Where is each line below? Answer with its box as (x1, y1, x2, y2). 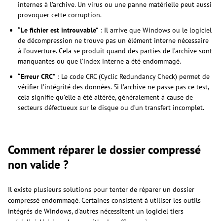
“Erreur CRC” (18, 72, 56, 81)
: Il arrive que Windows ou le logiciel (99, 25, 212, 35)
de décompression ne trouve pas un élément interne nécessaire (18, 36, 209, 45)
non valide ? (8, 156, 69, 172)
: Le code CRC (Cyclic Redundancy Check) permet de (56, 72, 210, 81)
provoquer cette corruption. (18, 10, 102, 19)
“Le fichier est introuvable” (18, 25, 99, 35)
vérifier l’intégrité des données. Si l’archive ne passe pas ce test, (18, 82, 209, 91)
